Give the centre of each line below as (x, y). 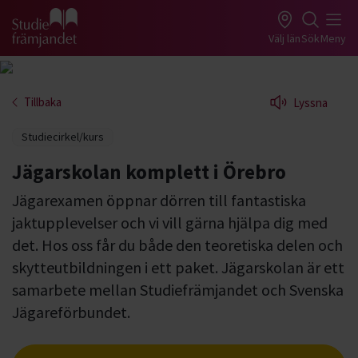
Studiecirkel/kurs (63, 137)
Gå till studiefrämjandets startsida (107, 37)
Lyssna (310, 103)
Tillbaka (43, 102)
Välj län (284, 38)
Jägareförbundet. (71, 312)
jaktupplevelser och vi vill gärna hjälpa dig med (170, 223)
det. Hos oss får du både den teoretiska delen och (177, 245)
